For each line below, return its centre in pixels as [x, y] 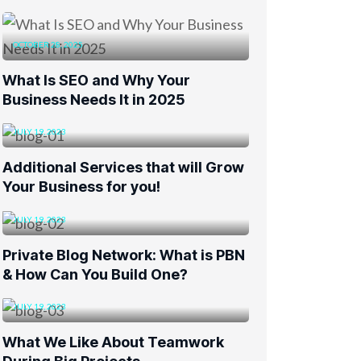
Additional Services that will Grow [123, 168]
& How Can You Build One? [95, 274]
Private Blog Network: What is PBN [124, 255]
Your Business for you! [81, 187]
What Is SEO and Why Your [96, 80]
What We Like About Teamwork [113, 342]
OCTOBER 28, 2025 [48, 44]
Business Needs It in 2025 [93, 100]
